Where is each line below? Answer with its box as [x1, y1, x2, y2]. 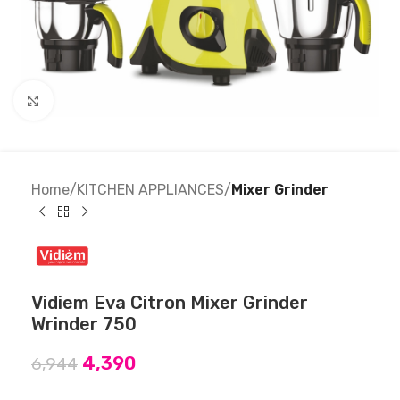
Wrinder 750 [31, 313, 137, 336]
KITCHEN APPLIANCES [77, 181, 224, 199]
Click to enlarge [53, 92, 155, 108]
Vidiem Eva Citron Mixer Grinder [31, 292, 308, 314]
